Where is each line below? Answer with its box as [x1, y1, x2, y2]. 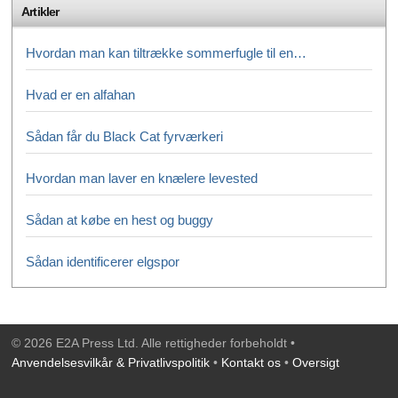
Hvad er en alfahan [26, 86, 135, 102]
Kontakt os [221, 354, 281, 370]
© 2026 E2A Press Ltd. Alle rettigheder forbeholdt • [12, 335, 295, 350]
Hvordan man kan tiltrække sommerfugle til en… [26, 44, 306, 60]
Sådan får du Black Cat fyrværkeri [26, 128, 223, 144]
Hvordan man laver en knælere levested [26, 170, 258, 186]
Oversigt [292, 354, 339, 370]
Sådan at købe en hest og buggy [26, 211, 213, 227]
